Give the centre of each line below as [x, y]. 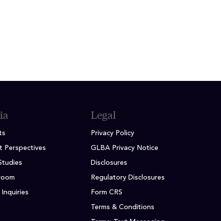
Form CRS [107, 193]
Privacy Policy [112, 133]
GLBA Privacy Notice [125, 148]
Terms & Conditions [123, 207]
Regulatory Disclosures [128, 178]
